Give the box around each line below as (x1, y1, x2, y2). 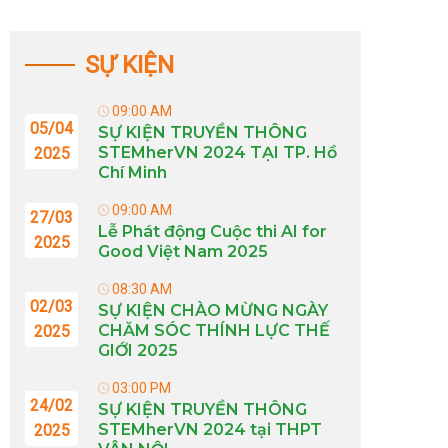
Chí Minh (98, 163, 167, 182)
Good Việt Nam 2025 (98, 242, 268, 261)
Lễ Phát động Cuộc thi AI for (98, 222, 327, 241)
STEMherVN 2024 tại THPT (98, 420, 322, 439)
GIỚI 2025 (98, 341, 178, 360)
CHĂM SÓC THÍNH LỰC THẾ (98, 321, 330, 340)
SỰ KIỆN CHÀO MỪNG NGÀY (98, 301, 328, 320)
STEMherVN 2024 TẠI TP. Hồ (98, 143, 337, 162)
